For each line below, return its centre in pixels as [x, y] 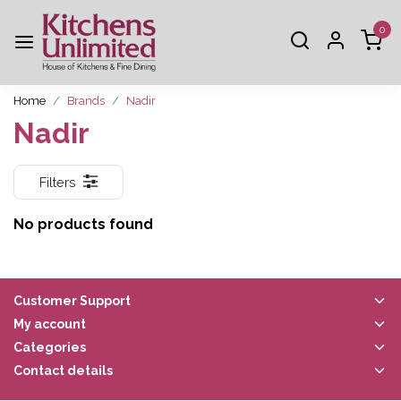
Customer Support [72, 300]
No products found [83, 224]
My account [50, 324]
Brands [86, 100]
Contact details [63, 370]
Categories [50, 347]
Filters [58, 182]
